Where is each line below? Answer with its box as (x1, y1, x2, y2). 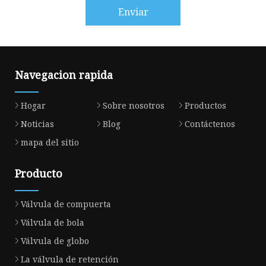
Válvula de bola (21, 217, 84, 229)
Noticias (21, 118, 54, 130)
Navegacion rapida (15, 68, 113, 83)
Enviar (118, 5, 148, 18)
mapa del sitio (21, 137, 79, 148)
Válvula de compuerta (21, 198, 111, 210)
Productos (184, 100, 226, 112)
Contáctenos (184, 118, 235, 130)
